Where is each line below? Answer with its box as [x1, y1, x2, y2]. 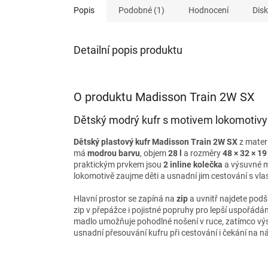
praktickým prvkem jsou [74, 160, 163, 170]
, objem [140, 148, 168, 159]
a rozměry [182, 148, 223, 159]
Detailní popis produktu [74, 44, 182, 57]
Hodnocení [188, 5, 229, 16]
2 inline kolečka [163, 160, 223, 170]
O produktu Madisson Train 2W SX [74, 90, 255, 105]
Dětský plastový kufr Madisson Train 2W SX [74, 137, 237, 147]
